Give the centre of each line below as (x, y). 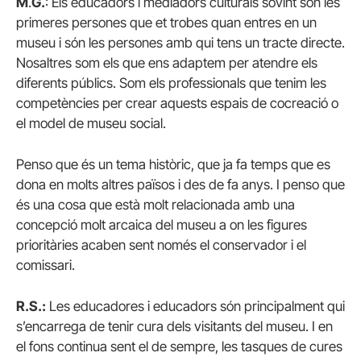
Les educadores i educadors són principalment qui (195, 307)
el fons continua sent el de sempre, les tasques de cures (179, 347)
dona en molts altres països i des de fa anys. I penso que (180, 185)
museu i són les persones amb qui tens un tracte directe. (180, 42)
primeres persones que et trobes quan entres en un (166, 22)
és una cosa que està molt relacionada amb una (156, 205)
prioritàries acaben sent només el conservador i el (161, 245)
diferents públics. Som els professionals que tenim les (171, 83)
